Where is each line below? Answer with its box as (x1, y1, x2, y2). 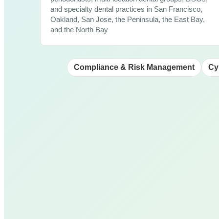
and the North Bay (50, 25, 108, 34)
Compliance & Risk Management (73, 63, 195, 71)
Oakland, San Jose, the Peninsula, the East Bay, (50, 15, 205, 23)
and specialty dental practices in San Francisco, (50, 5, 202, 13)
